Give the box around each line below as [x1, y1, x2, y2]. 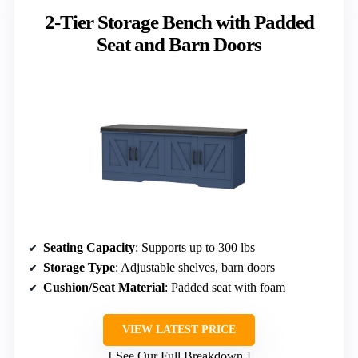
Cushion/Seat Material [43, 280, 165, 295]
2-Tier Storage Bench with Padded [44, 11, 314, 34]
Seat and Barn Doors [97, 34, 261, 56]
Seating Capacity [43, 241, 135, 255]
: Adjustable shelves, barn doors [115, 261, 275, 275]
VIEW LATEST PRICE [122, 324, 236, 336]
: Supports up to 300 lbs [135, 241, 255, 255]
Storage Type [43, 261, 115, 275]
